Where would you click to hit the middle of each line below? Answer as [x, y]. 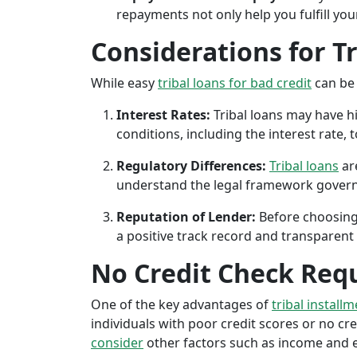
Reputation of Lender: [186, 217]
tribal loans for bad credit [235, 83]
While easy [124, 83]
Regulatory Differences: [191, 166]
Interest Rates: [163, 115]
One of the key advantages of [181, 304]
